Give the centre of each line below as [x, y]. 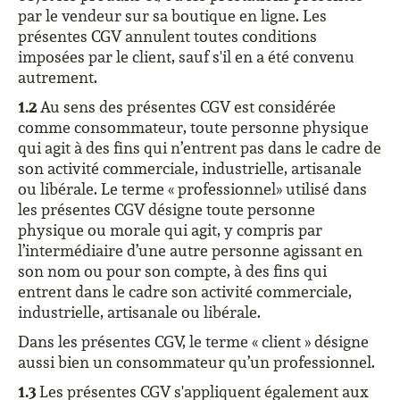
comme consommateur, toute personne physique [193, 127]
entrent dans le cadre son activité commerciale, [185, 292]
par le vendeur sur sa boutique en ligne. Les [172, 16]
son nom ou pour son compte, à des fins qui [172, 271]
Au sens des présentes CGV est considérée [188, 107]
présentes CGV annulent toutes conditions [167, 36]
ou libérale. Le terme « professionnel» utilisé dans [192, 189]
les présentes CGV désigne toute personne [167, 209]
